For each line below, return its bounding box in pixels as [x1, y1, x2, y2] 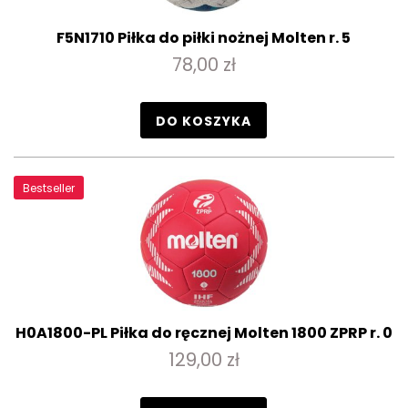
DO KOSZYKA [156, 112, 251, 130]
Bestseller [23, 180, 75, 196]
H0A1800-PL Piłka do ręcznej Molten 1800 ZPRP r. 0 [15, 322, 393, 343]
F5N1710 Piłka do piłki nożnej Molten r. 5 [56, 27, 351, 48]
